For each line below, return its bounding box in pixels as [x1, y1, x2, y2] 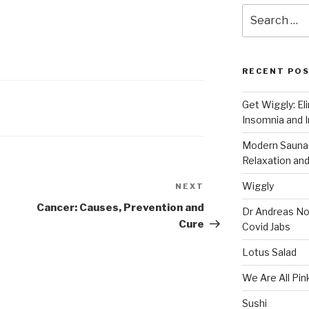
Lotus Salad [241, 246, 297, 259]
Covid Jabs [241, 221, 290, 233]
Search [241, 5, 277, 17]
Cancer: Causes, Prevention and [37, 201, 205, 215]
